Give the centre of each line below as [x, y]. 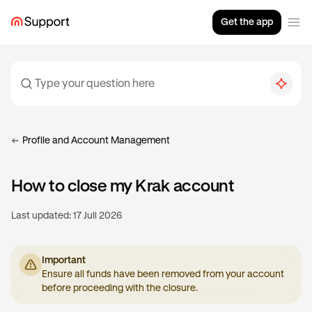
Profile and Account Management [96, 141]
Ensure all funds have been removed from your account [163, 274]
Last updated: [41, 216]
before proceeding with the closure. [120, 288]
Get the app [247, 22]
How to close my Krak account [123, 187]
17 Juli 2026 [97, 216]
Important [64, 260]
